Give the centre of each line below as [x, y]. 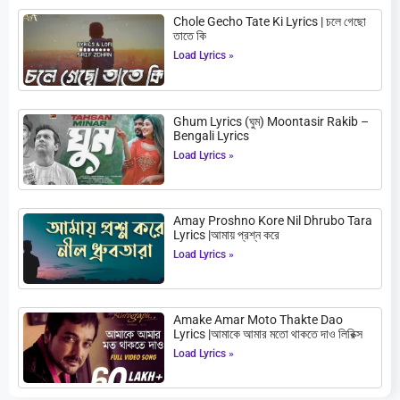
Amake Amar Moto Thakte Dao [258, 319]
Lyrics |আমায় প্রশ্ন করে [227, 234]
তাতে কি [190, 36]
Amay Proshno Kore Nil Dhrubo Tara [273, 220]
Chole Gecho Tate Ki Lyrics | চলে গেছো [270, 22]
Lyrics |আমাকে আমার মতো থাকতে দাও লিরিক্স [268, 333]
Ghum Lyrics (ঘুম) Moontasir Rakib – [271, 121]
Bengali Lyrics [212, 135]
